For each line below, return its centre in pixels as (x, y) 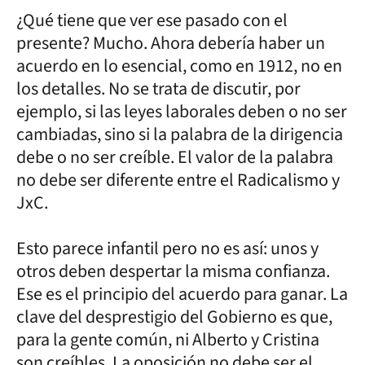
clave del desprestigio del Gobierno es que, (174, 317)
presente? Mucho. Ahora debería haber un (171, 43)
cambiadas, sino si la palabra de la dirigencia (180, 134)
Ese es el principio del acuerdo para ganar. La (182, 294)
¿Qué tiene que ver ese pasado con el (152, 20)
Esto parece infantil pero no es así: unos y (167, 248)
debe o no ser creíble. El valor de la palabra (175, 157)
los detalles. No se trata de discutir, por (158, 89)
